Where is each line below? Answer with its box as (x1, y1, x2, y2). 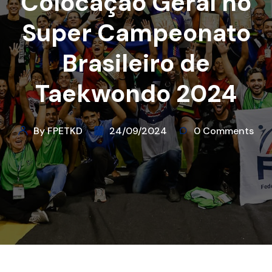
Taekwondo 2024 (35, 78, 237, 110)
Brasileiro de (62, 47, 210, 80)
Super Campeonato (21, 17, 251, 49)
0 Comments (194, 124, 254, 138)
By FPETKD (33, 124, 83, 138)
